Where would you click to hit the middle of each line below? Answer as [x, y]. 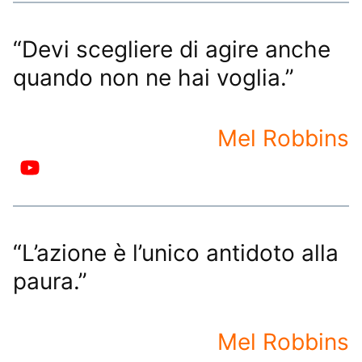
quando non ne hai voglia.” [154, 77]
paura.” [50, 281]
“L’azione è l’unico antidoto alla [176, 253]
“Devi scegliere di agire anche [172, 49]
